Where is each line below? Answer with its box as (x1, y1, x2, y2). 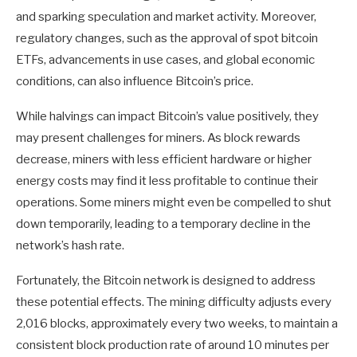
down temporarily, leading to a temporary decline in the (16, 216, 311, 231)
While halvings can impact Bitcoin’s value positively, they (16, 108, 319, 124)
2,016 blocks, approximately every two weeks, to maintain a (16, 316, 338, 331)
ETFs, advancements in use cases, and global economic (16, 52, 315, 67)
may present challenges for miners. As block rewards (16, 130, 300, 145)
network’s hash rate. (16, 237, 124, 253)
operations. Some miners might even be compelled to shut (16, 194, 331, 210)
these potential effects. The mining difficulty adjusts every (16, 294, 331, 309)
